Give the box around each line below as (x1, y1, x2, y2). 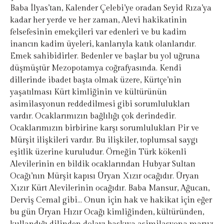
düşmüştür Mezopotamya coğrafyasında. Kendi (10, 63, 181, 73)
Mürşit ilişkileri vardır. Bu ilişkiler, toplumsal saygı (10, 135, 198, 145)
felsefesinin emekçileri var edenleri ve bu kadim (10, 27, 186, 37)
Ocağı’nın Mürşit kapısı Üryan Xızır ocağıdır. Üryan (10, 171, 199, 181)
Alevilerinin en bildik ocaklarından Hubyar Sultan (10, 159, 195, 169)
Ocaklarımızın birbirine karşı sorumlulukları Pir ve (10, 123, 199, 133)
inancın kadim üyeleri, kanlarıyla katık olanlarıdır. (10, 39, 196, 49)
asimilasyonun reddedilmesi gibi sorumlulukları (10, 99, 190, 109)
